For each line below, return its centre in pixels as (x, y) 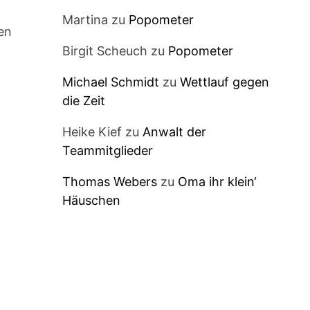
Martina (85, 19)
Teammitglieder (107, 150)
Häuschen (91, 200)
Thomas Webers (109, 181)
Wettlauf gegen (224, 82)
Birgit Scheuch (104, 51)
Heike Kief (92, 131)
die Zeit (83, 100)
